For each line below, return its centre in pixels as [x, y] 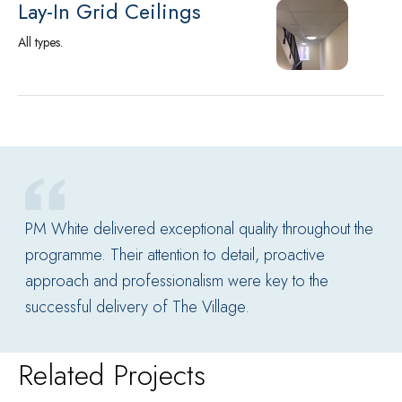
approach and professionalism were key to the [177, 281]
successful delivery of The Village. [137, 307]
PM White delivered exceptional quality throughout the [199, 229]
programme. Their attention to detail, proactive [175, 255]
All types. [40, 42]
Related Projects [112, 376]
